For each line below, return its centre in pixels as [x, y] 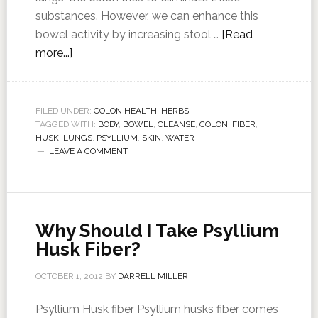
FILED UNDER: [64, 111]
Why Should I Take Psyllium [157, 231]
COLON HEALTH [125, 111]
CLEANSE [176, 124]
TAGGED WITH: [66, 124]
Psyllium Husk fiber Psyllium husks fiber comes [157, 309]
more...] [54, 53]
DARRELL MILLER [153, 276]
